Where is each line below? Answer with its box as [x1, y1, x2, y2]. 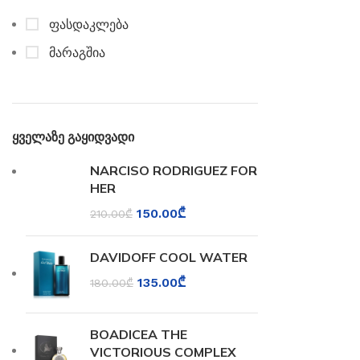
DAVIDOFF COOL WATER [90, 249, 247, 265]
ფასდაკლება [45, 17, 129, 32]
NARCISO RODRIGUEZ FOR [90, 162, 257, 178]
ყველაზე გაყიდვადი [12, 129, 134, 145]
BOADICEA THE [90, 326, 187, 342]
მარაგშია [45, 45, 105, 60]
